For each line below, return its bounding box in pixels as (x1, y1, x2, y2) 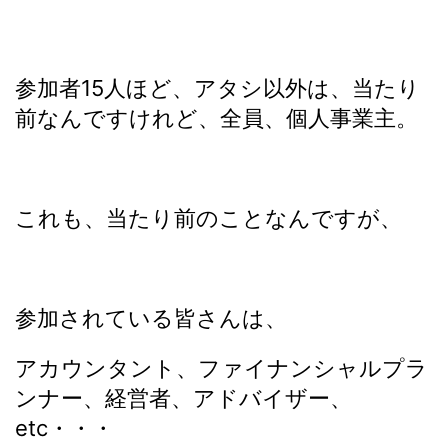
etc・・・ (15, 415, 114, 441)
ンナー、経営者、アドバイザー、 (15, 385, 352, 411)
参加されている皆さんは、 (15, 305, 287, 331)
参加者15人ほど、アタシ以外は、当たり (15, 75, 420, 101)
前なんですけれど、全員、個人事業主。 (15, 105, 418, 131)
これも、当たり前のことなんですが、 (15, 205, 402, 231)
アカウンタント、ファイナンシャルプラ (15, 355, 428, 381)
